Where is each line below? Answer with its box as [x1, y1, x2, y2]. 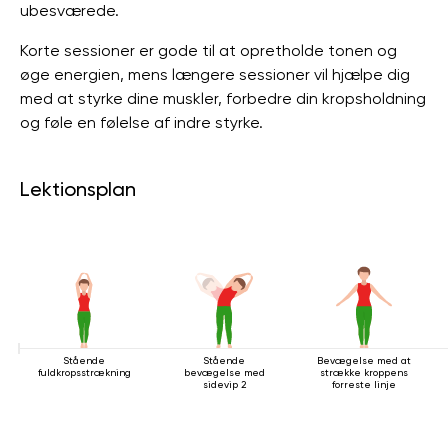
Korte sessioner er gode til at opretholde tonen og [20, 41, 397, 60]
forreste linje [332, 379, 396, 390]
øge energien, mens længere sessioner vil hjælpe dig [20, 65, 410, 84]
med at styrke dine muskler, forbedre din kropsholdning [20, 89, 426, 108]
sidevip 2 [202, 379, 246, 390]
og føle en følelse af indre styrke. [20, 113, 263, 132]
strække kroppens [320, 367, 408, 378]
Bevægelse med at [317, 355, 411, 366]
